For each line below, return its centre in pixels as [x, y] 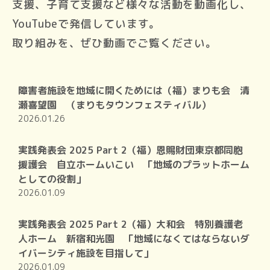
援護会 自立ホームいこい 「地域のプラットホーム [134, 165]
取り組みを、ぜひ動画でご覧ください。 [115, 43]
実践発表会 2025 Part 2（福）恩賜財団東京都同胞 [130, 150]
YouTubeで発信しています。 [86, 24]
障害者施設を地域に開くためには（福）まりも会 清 [134, 91]
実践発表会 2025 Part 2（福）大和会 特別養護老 [130, 224]
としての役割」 [52, 179]
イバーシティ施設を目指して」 [86, 253]
